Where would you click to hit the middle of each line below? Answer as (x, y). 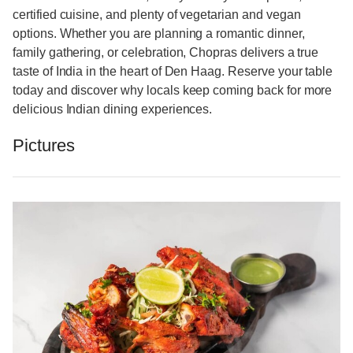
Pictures (44, 145)
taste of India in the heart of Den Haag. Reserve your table (173, 72)
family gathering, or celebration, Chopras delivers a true (166, 53)
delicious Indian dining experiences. (113, 110)
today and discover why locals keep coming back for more (173, 91)
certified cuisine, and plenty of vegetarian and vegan (157, 15)
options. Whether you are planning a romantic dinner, (159, 34)
